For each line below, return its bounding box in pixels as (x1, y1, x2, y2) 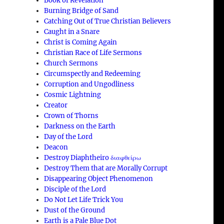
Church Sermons (44, 58, 98, 67)
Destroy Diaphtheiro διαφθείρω (44, 153, 141, 162)
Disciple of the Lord (44, 184, 106, 193)
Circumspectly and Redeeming (44, 69, 141, 78)
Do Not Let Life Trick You (44, 195, 123, 204)
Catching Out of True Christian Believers (44, 16, 171, 25)
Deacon (44, 142, 68, 151)
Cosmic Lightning (44, 90, 101, 99)
